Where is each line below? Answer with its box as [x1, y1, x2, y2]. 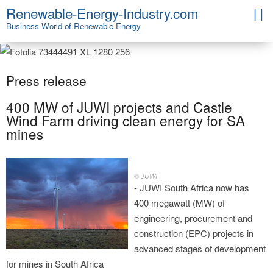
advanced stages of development [134, 242, 266, 255]
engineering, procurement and [134, 211, 252, 225]
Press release [6, 71, 87, 90]
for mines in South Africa [6, 257, 104, 271]
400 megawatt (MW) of [134, 196, 225, 210]
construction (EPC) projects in [134, 227, 253, 240]
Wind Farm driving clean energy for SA [6, 110, 245, 130]
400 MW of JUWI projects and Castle [6, 96, 232, 116]
